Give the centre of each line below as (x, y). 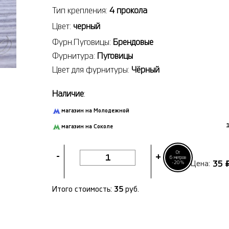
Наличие (68, 94)
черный (87, 26)
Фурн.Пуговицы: (83, 42)
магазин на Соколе (87, 126)
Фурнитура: (75, 56)
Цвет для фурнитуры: (92, 70)
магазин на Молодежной (95, 110)
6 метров (178, 157)
